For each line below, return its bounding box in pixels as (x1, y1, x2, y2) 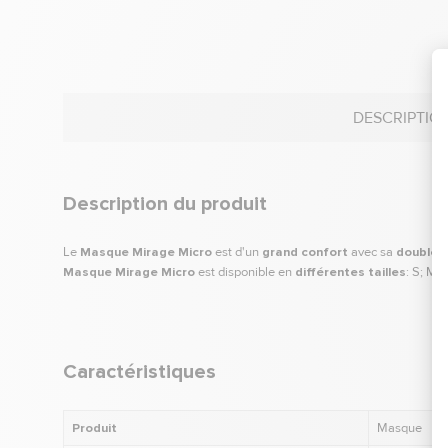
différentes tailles (295, 264, 406, 281)
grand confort (262, 244, 348, 261)
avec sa (348, 244, 396, 261)
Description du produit (63, 192, 267, 217)
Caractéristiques (63, 360, 216, 385)
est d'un (212, 244, 262, 261)
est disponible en (195, 264, 295, 281)
